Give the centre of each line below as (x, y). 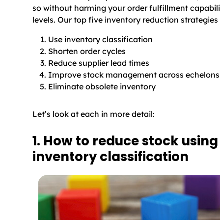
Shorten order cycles (87, 51)
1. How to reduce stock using (125, 141)
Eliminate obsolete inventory (102, 86)
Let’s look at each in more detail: (94, 114)
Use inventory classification (100, 39)
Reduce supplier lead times (99, 63)
